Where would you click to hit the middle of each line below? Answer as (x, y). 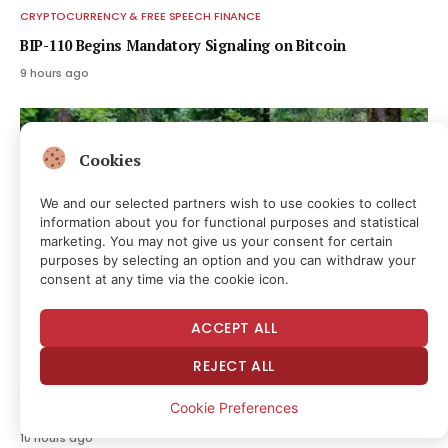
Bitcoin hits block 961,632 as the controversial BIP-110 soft (223, 392)
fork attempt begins (87, 411)
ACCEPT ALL (234, 328)
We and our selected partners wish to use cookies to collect (228, 203)
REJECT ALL (234, 366)
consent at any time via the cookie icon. (164, 279)
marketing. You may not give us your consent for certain (216, 241)
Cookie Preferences (234, 407)
